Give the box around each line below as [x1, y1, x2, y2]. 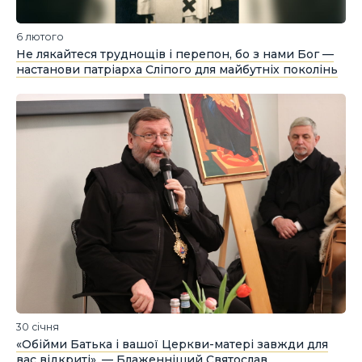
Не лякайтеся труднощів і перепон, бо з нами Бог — [16, 47, 334, 61]
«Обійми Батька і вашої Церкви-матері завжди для [16, 337, 328, 351]
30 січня [16, 321, 59, 334]
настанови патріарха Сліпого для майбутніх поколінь [16, 62, 338, 77]
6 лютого [16, 31, 64, 44]
